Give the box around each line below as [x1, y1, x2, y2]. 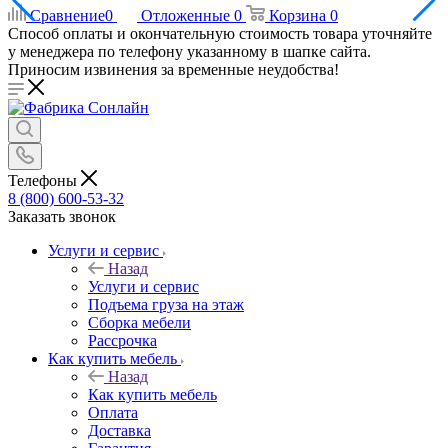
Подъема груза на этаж [88, 295, 244, 313]
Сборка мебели [88, 313, 191, 331]
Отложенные [141, 7, 230, 24]
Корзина [269, 7, 326, 24]
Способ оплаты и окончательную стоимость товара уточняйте [8, 25, 432, 42]
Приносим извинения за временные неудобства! [8, 61, 339, 78]
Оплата [88, 403, 138, 421]
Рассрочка [88, 331, 157, 349]
